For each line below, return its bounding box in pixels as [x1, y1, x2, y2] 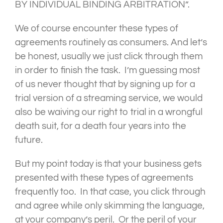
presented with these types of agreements [15, 173, 193, 183]
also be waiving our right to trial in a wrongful [15, 107, 203, 117]
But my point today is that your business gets [15, 159, 202, 169]
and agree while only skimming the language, [15, 201, 205, 211]
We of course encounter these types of [15, 23, 178, 34]
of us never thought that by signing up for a [15, 79, 195, 90]
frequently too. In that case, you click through [15, 187, 206, 197]
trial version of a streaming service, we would [15, 93, 203, 104]
